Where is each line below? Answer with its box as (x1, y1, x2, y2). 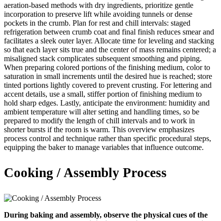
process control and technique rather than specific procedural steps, (4, 134, 211, 143)
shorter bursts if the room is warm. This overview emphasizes (4, 125, 194, 134)
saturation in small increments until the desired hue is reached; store (4, 72, 212, 80)
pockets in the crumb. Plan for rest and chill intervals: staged (4, 18, 190, 27)
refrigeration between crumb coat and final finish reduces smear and (4, 27, 214, 36)
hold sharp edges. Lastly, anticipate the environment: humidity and (4, 98, 210, 107)
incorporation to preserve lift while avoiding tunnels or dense (4, 9, 192, 18)
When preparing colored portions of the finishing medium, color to (4, 63, 210, 72)
